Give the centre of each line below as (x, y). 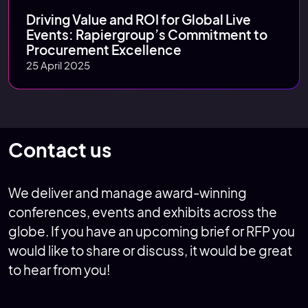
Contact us (60, 150)
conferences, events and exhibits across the (143, 212)
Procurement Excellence (103, 50)
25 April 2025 (58, 65)
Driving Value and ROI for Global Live (138, 20)
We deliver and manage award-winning (128, 193)
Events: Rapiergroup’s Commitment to (146, 35)
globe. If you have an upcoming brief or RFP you (152, 231)
